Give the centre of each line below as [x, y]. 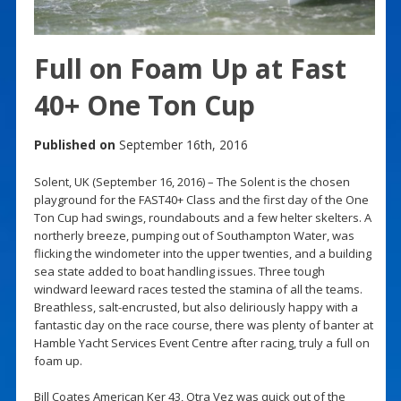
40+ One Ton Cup [144, 105]
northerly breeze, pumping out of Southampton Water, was [194, 235]
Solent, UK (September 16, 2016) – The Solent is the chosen [192, 181]
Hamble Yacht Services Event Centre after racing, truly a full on [201, 342]
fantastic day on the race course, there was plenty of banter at [203, 324]
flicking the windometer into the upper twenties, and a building [202, 253]
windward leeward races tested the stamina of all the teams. [198, 289]
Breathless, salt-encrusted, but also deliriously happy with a [196, 307]
